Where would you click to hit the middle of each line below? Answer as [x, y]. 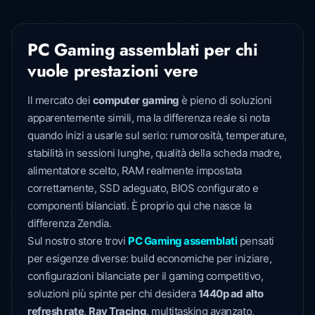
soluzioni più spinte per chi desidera [113, 293]
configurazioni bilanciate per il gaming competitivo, [146, 276]
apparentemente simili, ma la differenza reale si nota [149, 117]
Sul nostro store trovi [78, 240]
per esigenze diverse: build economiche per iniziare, [150, 258]
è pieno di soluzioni [225, 100]
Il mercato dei [60, 100]
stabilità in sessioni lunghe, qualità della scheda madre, [155, 153]
